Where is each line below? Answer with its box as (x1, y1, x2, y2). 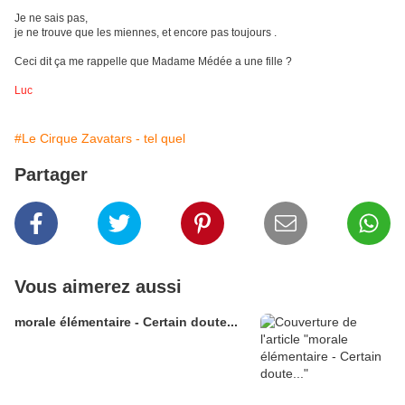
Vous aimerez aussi (14, 277, 182, 297)
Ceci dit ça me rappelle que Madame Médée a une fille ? (14, 55, 292, 68)
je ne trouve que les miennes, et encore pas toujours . (14, 26, 277, 39)
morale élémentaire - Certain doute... (14, 315, 238, 329)
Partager (14, 165, 88, 184)
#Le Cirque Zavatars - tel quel (14, 131, 185, 146)
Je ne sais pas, (14, 12, 88, 24)
